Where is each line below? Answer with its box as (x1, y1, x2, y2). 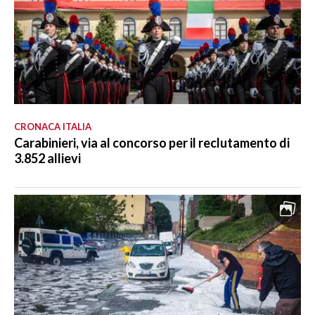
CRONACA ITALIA (14, 120, 91, 132)
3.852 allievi (14, 150, 81, 166)
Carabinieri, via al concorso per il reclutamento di (14, 134, 290, 150)
